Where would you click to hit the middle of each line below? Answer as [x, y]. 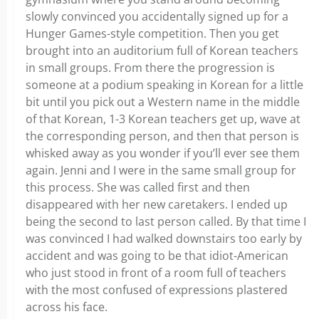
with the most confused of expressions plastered [157, 290]
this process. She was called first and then [138, 187]
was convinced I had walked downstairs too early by [164, 239]
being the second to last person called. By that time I [166, 221]
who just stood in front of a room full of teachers [156, 273]
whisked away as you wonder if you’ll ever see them [163, 153]
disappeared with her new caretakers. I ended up [157, 204]
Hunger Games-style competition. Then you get [152, 33]
